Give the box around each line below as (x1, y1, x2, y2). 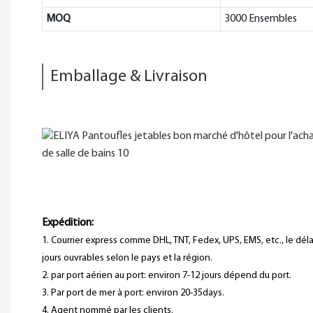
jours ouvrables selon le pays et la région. (42, 252, 212, 263)
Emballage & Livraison (50, 68, 208, 85)
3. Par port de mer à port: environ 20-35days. (42, 287, 224, 298)
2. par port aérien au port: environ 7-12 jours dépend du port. (42, 270, 291, 281)
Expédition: (42, 217, 94, 228)
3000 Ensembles (224, 13, 297, 24)
